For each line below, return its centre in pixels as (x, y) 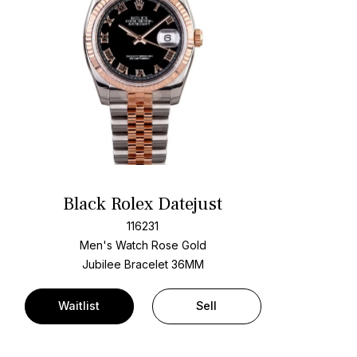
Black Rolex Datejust (143, 204)
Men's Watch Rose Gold (143, 245)
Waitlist (79, 306)
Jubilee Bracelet (126, 265)
